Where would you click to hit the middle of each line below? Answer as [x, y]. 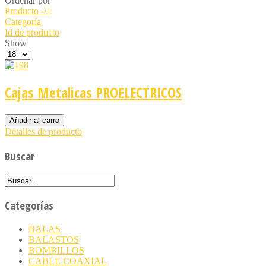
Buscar [20, 156]
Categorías [29, 205]
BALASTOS [54, 240]
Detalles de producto [43, 132]
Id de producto [32, 33]
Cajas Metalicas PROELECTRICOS [93, 93]
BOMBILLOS [56, 250]
